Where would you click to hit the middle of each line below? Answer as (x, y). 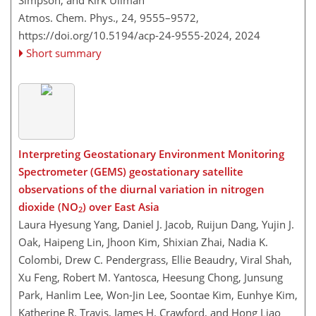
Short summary (64, 53)
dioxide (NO (48, 206)
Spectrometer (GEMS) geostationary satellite (131, 171)
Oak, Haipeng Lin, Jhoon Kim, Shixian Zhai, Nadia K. (143, 242)
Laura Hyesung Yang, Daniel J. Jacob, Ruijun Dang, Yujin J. (156, 224)
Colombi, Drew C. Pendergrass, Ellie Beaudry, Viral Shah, (155, 259)
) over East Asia (121, 206)
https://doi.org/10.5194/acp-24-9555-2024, (125, 35)
